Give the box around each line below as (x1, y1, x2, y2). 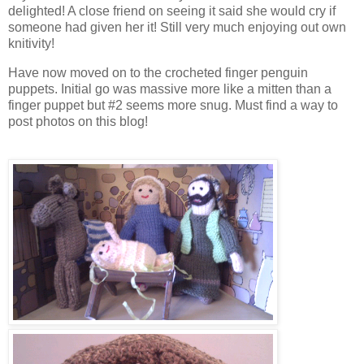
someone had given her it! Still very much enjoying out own (8, 20, 346, 35)
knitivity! (8, 37, 54, 51)
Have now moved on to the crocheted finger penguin (8, 66, 308, 80)
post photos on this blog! (8, 115, 148, 129)
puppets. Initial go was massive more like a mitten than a (8, 82, 331, 97)
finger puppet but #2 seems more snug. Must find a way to (8, 98, 338, 113)
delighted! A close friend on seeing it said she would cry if (8, 4, 336, 19)
